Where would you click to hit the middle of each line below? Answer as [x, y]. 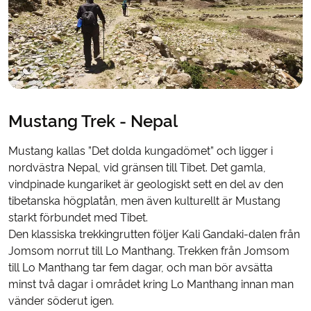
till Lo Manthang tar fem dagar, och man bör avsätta [141, 268]
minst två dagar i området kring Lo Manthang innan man [151, 285]
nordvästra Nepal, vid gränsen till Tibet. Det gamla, [137, 168]
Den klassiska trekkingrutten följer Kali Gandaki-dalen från [154, 235]
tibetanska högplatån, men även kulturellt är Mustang [144, 201]
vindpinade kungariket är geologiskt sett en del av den [146, 185]
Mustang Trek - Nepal [93, 121]
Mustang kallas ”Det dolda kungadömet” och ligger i [141, 151]
